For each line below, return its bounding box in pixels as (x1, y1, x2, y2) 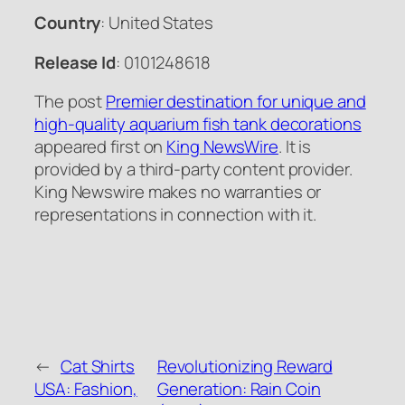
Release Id (34, 50, 116, 74)
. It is (278, 135, 312, 159)
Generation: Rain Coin (156, 377, 321, 401)
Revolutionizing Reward (156, 354, 333, 379)
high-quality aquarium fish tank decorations (34, 112, 362, 137)
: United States (100, 11, 213, 35)
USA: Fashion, (34, 377, 137, 401)
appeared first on (34, 135, 167, 159)
